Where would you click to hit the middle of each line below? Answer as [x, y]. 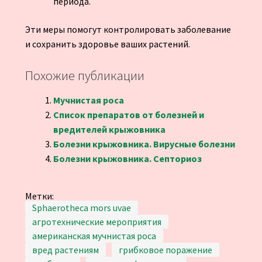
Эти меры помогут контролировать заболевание [128, 29]
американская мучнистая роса [94, 235]
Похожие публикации [85, 75]
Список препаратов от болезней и [128, 114]
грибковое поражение [165, 249]
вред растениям [65, 249]
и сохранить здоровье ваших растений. [107, 44]
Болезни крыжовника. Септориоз [127, 158]
